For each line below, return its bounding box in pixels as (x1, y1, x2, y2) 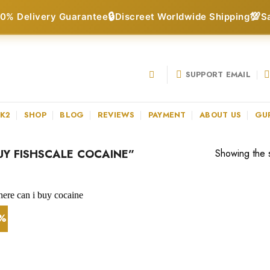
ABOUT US (199, 108, 242, 121)
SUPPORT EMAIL (185, 68, 251, 80)
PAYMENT (148, 108, 186, 121)
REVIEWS (97, 108, 135, 121)
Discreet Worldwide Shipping (115, 11, 250, 22)
